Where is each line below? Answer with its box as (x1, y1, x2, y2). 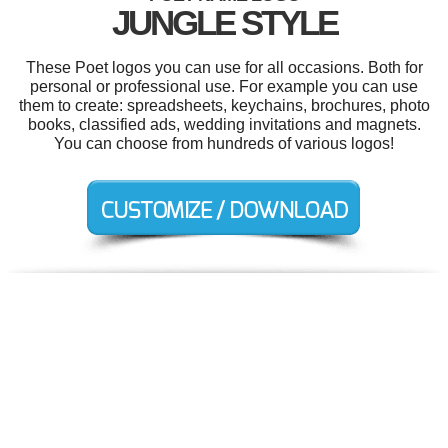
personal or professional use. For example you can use (30, 78, 418, 95)
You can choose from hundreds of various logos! (54, 135, 394, 152)
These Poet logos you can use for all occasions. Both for (25, 59, 423, 76)
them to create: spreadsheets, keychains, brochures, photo (18, 97, 430, 114)
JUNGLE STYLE (111, 3, 337, 42)
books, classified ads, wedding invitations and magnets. (27, 116, 421, 133)
